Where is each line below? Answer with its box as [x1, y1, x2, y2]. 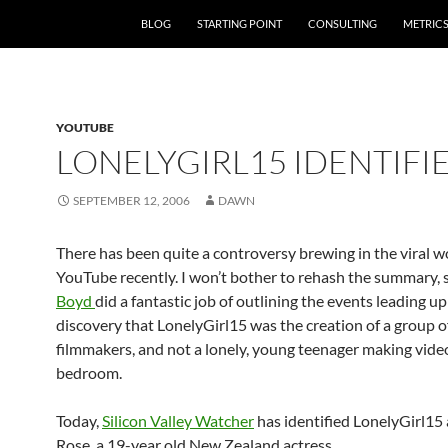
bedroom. [56, 363, 122, 382]
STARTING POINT [197, 17, 282, 30]
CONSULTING [308, 17, 377, 30]
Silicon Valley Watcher [102, 411, 254, 430]
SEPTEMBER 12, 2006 [73, 193, 190, 208]
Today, [56, 411, 102, 430]
